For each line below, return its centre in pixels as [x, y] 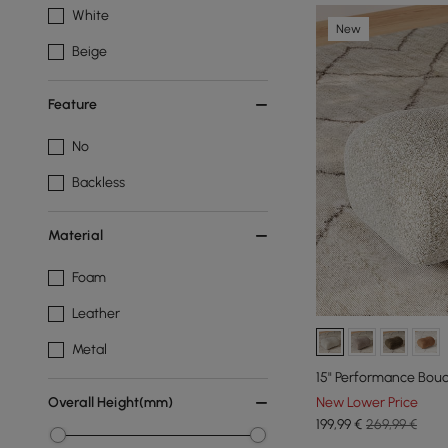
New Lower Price [367, 402]
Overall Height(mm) [110, 402]
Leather [96, 313]
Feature [72, 104]
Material [75, 235]
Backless [98, 182]
